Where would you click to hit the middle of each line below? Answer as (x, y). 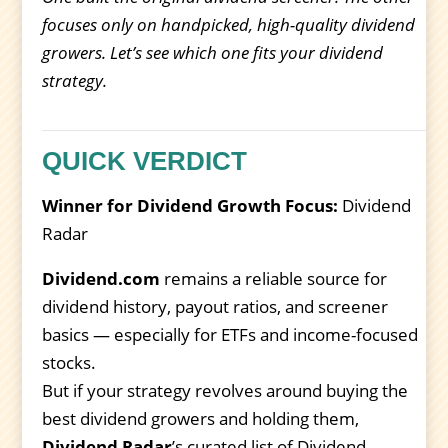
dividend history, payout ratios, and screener (215, 307)
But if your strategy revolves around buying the (225, 391)
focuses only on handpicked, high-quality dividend (229, 25)
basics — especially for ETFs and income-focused (230, 335)
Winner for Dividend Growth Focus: (190, 206)
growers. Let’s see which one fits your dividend (213, 53)
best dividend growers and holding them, (201, 419)
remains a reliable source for (274, 279)
